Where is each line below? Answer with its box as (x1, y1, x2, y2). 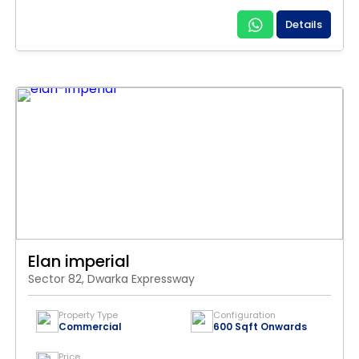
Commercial (58, 320, 122, 333)
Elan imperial (28, 250, 130, 272)
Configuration (213, 309, 276, 321)
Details (285, 17, 322, 32)
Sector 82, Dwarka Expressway (28, 271, 195, 287)
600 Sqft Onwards (213, 320, 307, 333)
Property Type (58, 309, 118, 321)
